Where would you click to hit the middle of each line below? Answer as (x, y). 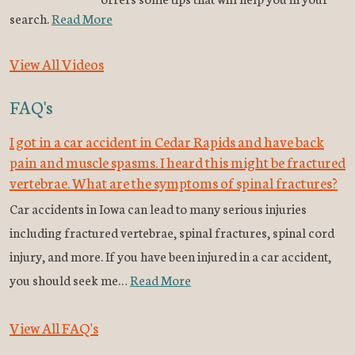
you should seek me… (70, 280)
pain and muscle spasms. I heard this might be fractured (177, 162)
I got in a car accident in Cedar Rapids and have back (167, 141)
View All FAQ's (54, 328)
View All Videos (57, 64)
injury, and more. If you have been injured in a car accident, (170, 256)
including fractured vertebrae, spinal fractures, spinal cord (172, 232)
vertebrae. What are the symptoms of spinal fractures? (174, 183)
